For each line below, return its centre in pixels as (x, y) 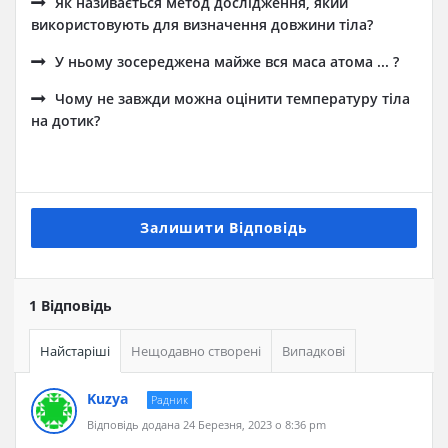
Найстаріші (75, 351)
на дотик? (65, 120)
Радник (169, 399)
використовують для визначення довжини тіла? (202, 24)
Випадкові (313, 351)
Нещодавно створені (196, 351)
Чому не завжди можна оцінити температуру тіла (232, 98)
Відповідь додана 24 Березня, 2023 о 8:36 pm (206, 424)
